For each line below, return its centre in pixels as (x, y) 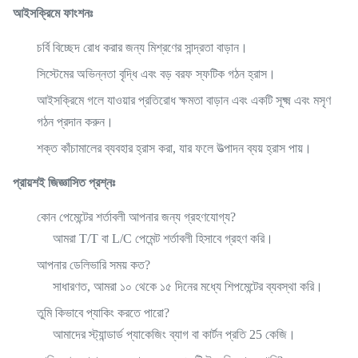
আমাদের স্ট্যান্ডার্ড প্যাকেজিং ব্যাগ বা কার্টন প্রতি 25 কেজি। (174, 334)
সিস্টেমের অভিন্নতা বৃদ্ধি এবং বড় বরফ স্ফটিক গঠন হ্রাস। (156, 74)
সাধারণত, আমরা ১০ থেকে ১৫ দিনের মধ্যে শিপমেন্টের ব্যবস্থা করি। (188, 286)
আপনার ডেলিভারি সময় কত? (93, 265)
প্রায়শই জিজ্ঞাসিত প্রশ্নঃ (64, 183)
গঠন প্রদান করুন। (75, 122)
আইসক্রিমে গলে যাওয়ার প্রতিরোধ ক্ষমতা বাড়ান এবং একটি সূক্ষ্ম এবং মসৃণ (184, 100)
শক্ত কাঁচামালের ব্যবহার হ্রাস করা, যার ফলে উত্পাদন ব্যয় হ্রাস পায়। (174, 148)
